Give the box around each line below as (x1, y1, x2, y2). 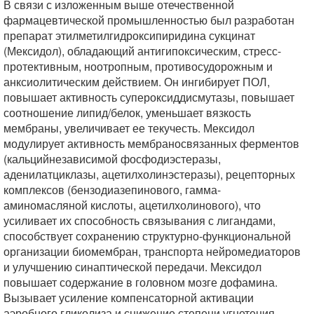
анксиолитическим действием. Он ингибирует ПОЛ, (4, 74, 270, 90)
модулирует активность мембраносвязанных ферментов (4, 135, 299, 151)
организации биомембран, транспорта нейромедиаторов (4, 243, 301, 259)
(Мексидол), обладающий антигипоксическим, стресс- (4, 43, 281, 59)
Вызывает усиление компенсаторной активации (4, 289, 254, 306)
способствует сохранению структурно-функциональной (4, 228, 291, 244)
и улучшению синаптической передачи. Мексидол (4, 259, 261, 275)
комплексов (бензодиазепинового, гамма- (4, 182, 221, 198)
